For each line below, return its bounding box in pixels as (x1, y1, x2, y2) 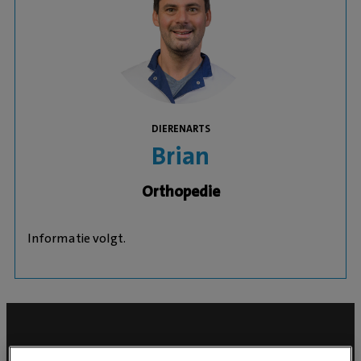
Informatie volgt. (27, 230, 128, 247)
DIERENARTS (151, 122, 210, 135)
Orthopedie (141, 181, 220, 201)
